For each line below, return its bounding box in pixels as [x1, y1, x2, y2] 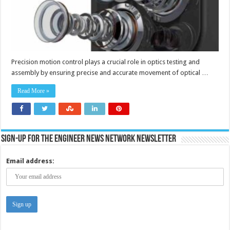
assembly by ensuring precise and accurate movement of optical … [11, 68, 209, 76]
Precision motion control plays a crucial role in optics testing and [11, 57, 200, 66]
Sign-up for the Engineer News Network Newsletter [1, 133, 177, 144]
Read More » [17, 87, 50, 94]
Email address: [6, 157, 55, 165]
